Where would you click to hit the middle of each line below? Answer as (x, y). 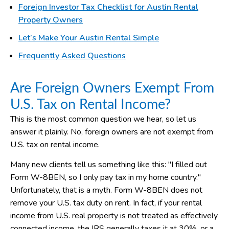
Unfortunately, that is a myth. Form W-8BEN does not (106, 190)
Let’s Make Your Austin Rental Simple (89, 38)
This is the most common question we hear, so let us (103, 119)
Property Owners (51, 20)
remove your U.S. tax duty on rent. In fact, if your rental (106, 203)
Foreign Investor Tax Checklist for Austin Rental (108, 7)
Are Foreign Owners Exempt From (112, 88)
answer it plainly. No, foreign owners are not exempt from (112, 132)
